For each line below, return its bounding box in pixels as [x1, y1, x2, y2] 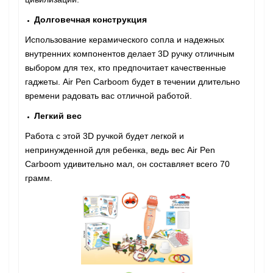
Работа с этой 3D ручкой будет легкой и [25, 131, 184, 141]
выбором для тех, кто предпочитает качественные [25, 63, 226, 73]
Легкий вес [34, 111, 82, 121]
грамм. [25, 173, 52, 183]
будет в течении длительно [129, 77, 240, 87]
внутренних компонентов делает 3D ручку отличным [25, 49, 235, 59]
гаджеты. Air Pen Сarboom [25, 77, 129, 87]
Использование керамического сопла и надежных [25, 35, 224, 45]
